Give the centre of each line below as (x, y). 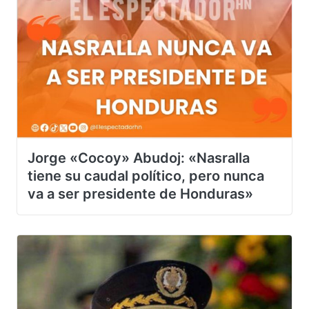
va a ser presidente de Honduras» (140, 208)
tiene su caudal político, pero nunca (146, 190)
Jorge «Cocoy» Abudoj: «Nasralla (139, 172)
